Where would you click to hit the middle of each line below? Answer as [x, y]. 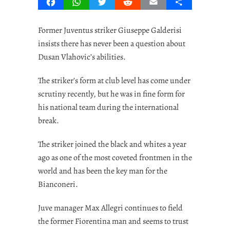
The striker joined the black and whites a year [112, 144]
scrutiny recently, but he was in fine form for [111, 94]
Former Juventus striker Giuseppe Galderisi [110, 30]
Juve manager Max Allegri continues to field [110, 208]
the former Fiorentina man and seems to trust [113, 221]
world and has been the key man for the [103, 171]
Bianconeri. [58, 184]
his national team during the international [108, 107]
